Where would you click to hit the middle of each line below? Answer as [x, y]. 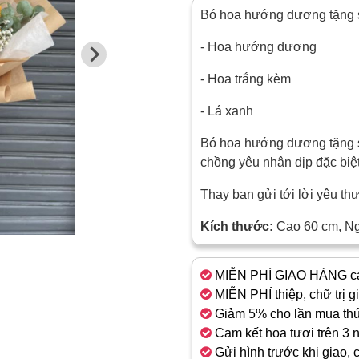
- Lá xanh [227, 111]
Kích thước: [237, 226]
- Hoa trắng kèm [246, 79]
